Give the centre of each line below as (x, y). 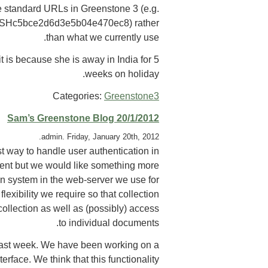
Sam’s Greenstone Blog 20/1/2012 (83, 118)
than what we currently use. (103, 38)
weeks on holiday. (122, 74)
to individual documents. (109, 223)
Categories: (78, 96)
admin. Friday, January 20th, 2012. (100, 136)
